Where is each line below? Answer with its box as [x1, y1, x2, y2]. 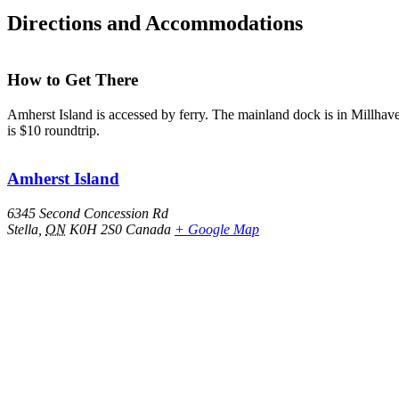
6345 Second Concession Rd [7, 205, 168, 221]
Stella [7, 221, 38, 237]
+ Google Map [175, 221, 259, 237]
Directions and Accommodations [7, 12, 303, 36]
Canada [126, 221, 171, 237]
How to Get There [7, 69, 138, 89]
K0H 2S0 [69, 221, 122, 237]
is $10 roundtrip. [7, 122, 100, 138]
